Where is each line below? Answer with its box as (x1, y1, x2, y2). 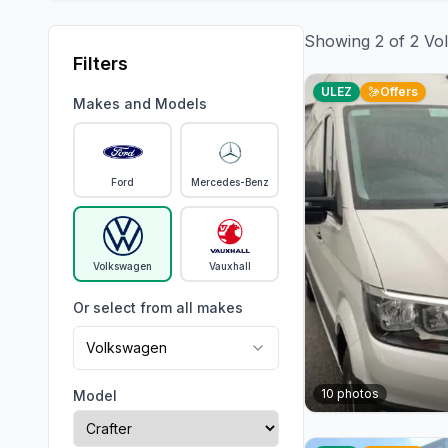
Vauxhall (208, 260, 251, 272)
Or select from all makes (73, 299, 243, 316)
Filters (73, 53, 128, 74)
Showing (304, 31, 375, 51)
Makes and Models (73, 95, 207, 112)
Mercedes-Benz (190, 176, 269, 188)
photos (334, 386, 379, 401)
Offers (380, 84, 418, 99)
